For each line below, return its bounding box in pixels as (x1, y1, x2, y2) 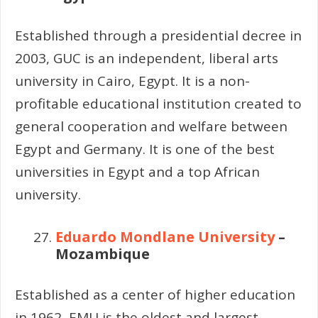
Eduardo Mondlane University (55, 227, 278, 247)
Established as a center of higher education (15, 285, 295, 304)
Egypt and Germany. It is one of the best (15, 139, 275, 158)
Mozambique (55, 244, 150, 264)
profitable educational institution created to (15, 94, 302, 113)
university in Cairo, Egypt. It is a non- (15, 71, 250, 90)
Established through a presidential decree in (15, 26, 302, 45)
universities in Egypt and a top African (15, 162, 260, 181)
